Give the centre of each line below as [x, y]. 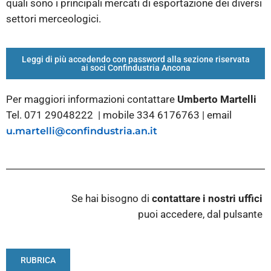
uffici [250, 199]
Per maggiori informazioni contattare [92, 99]
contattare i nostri [194, 199]
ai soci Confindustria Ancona [135, 67]
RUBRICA [38, 260]
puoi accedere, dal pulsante [201, 214]
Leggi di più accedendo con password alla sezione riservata [135, 59]
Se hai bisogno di [112, 199]
